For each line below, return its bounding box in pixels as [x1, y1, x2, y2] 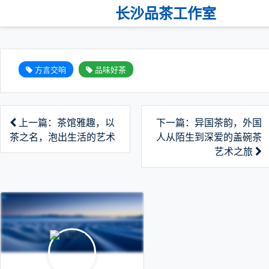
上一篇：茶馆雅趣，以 [16, 118, 115, 128]
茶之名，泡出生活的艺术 [10, 132, 115, 142]
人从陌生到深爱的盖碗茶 [156, 132, 262, 142]
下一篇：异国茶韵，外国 [156, 118, 262, 128]
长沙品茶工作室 [115, 5, 216, 22]
